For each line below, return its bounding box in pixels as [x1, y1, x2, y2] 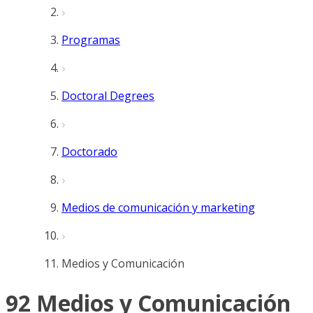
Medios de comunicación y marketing [61, 200, 255, 215]
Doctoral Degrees [61, 88, 154, 103]
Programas [61, 32, 120, 48]
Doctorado [61, 144, 117, 159]
